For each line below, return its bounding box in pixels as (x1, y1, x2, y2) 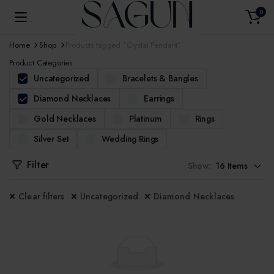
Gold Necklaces (34, 113, 96, 125)
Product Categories (9, 57, 73, 68)
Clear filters (18, 190, 65, 202)
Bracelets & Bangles (122, 72, 198, 84)
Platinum (128, 113, 162, 125)
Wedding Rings (102, 133, 159, 145)
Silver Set (34, 133, 69, 145)
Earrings (144, 92, 175, 105)
